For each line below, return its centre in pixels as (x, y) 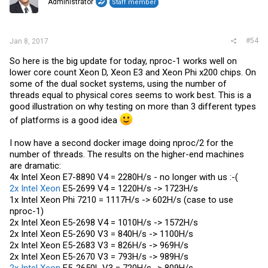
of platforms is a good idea (65, 120)
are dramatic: (35, 166)
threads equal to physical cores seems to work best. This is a (130, 95)
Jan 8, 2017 (29, 41)
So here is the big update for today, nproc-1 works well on (123, 61)
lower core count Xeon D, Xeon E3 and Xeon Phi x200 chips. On (133, 72)
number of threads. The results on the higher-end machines (127, 154)
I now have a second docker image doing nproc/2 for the (121, 143)
